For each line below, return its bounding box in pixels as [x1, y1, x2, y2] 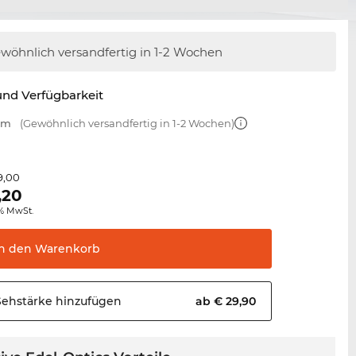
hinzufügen [52, 294, 122, 309]
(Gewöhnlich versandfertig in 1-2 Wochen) [17, 117, 235, 130]
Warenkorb [32, 242, 101, 257]
